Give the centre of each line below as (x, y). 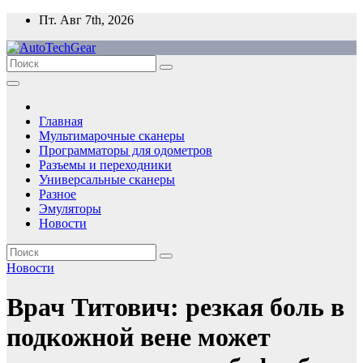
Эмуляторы (70, 209)
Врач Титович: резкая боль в (175, 307)
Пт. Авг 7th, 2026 (86, 20)
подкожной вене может (139, 337)
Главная (61, 121)
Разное (58, 194)
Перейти (30, 19)
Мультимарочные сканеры (112, 136)
